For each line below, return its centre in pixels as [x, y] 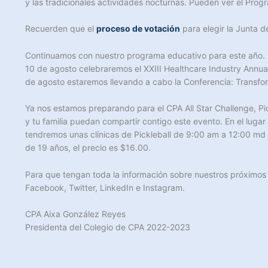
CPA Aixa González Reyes [75, 214]
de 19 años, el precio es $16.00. [88, 148]
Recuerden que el [61, 29]
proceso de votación [138, 29]
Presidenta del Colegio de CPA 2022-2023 [108, 227]
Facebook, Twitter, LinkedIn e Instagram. [105, 187]
